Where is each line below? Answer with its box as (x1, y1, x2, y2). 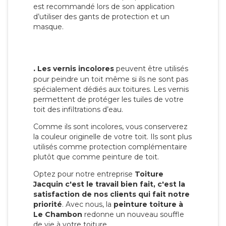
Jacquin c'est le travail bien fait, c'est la (33, 180, 185, 189)
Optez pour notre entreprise (33, 169, 135, 179)
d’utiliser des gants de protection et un (33, 12, 169, 22)
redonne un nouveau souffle (82, 210, 184, 219)
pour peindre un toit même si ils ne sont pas (33, 75, 188, 84)
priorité (33, 200, 62, 209)
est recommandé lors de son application (33, 2, 175, 12)
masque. (33, 22, 64, 32)
